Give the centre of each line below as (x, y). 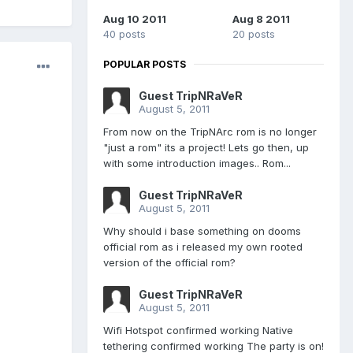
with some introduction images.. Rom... (197, 163)
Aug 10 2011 (135, 19)
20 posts (253, 33)
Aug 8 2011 (261, 19)
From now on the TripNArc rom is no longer (210, 131)
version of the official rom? (169, 262)
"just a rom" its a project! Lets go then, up (206, 147)
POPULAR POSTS (145, 64)
